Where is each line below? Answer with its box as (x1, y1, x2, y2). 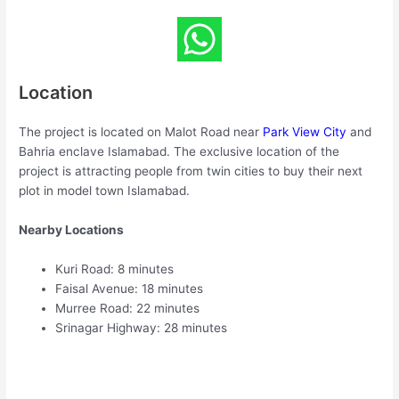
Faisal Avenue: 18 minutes (55, 281, 204, 296)
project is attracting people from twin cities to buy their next (19, 164, 363, 179)
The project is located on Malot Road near (19, 125, 264, 140)
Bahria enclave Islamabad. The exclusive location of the (19, 144, 340, 159)
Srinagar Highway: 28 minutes (55, 320, 228, 335)
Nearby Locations (19, 223, 125, 238)
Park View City (263, 125, 347, 140)
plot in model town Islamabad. (19, 183, 191, 199)
